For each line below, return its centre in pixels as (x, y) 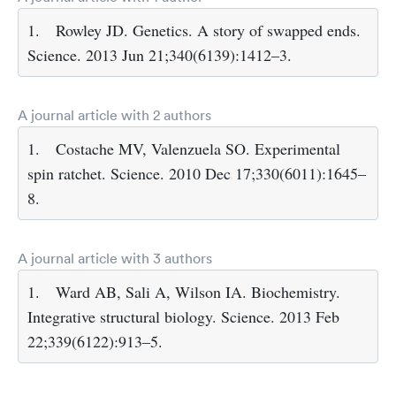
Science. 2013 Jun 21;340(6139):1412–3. (160, 55)
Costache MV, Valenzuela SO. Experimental (198, 149)
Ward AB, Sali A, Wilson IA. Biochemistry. (198, 292)
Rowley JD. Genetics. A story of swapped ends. (208, 30)
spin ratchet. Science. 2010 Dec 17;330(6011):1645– (197, 174)
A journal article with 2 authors (114, 115)
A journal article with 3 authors (115, 259)
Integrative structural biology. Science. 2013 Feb (183, 317)
